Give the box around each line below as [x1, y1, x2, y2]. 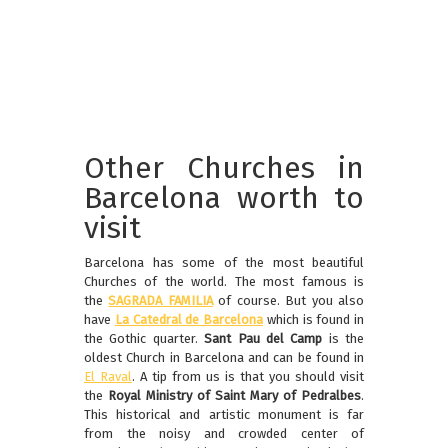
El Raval [84, 369, 132, 385]
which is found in [263, 312, 364, 328]
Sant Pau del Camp [204, 331, 323, 347]
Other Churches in [84, 150, 364, 187]
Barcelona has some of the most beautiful [84, 255, 364, 271]
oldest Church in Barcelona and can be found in [84, 350, 364, 366]
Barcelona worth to [84, 180, 364, 217]
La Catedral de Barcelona [114, 312, 263, 328]
